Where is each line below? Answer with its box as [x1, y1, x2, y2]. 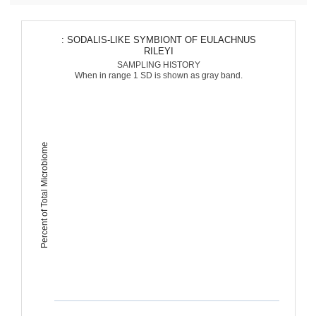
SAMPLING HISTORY [116, 60, 200, 70]
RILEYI [143, 46, 174, 56]
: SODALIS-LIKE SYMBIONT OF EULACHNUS [66, 35, 256, 45]
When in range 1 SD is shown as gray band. [74, 71, 243, 80]
